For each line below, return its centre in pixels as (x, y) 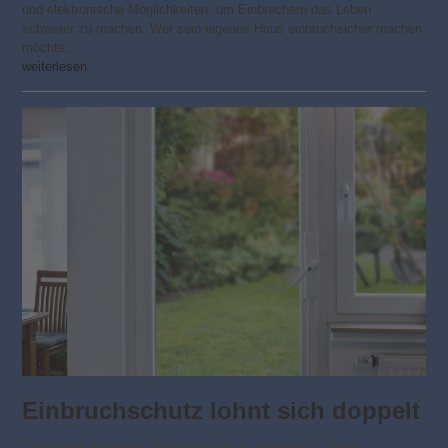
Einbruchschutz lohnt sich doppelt (221, 411)
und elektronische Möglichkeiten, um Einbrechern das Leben (197, 10)
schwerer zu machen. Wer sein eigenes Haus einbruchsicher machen (222, 29)
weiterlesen (55, 67)
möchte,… (52, 48)
